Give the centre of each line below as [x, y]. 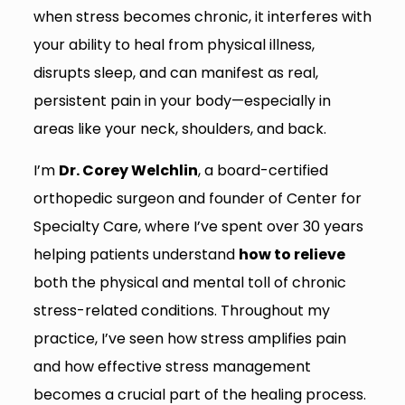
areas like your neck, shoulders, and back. [179, 129]
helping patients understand [136, 255]
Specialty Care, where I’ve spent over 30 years [198, 227]
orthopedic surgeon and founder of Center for [197, 199]
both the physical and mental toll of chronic [189, 283]
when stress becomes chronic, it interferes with [202, 17]
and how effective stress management [172, 367]
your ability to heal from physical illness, [174, 45]
